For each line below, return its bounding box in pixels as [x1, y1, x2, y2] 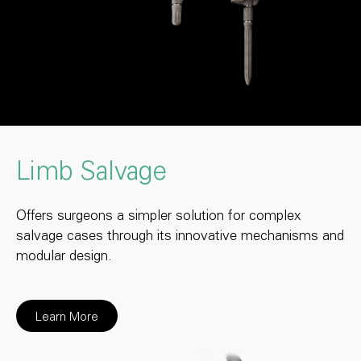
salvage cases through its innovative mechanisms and [16, 230, 344, 245]
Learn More [35, 312, 98, 325]
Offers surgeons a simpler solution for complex [16, 210, 301, 225]
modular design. [16, 251, 112, 265]
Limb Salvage [16, 161, 167, 188]
